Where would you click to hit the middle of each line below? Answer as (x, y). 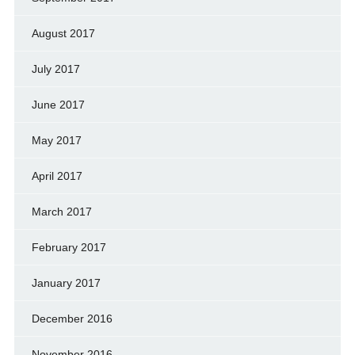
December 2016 (72, 319)
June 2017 (58, 105)
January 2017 (66, 283)
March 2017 (61, 212)
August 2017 (63, 34)
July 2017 (55, 69)
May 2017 (56, 141)
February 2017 (69, 248)
